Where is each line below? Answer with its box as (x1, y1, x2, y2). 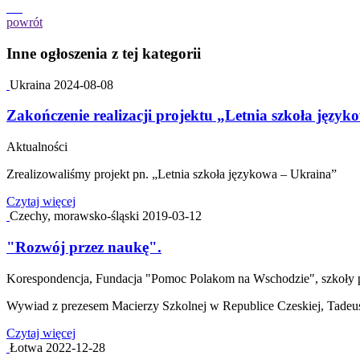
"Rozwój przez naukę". (6, 238, 162, 256)
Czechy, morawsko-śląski (10, 209, 142, 223)
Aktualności (6, 140, 67, 154)
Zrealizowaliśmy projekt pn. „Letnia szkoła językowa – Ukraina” (6, 167, 337, 182)
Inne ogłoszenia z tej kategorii (6, 45, 201, 63)
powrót (6, 15, 43, 30)
